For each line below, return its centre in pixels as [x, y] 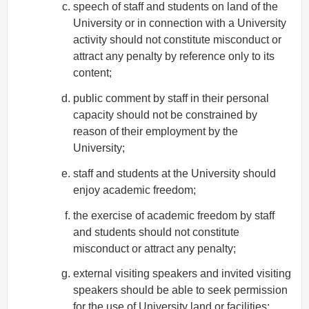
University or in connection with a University [180, 23]
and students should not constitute [156, 232]
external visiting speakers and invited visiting [182, 274]
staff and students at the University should [175, 173]
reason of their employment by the [156, 132]
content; [92, 73]
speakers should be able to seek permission [180, 290]
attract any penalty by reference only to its [174, 57]
